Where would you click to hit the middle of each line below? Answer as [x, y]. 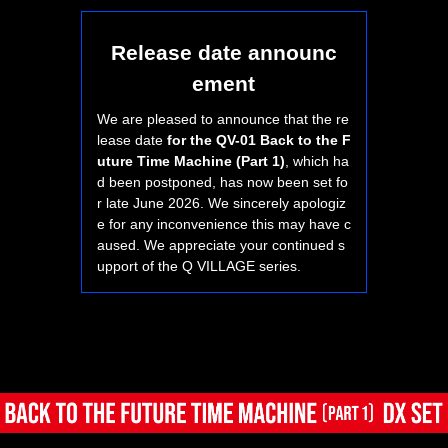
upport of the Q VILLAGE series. [198, 265]
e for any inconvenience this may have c [223, 223]
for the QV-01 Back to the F [258, 139]
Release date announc [223, 52]
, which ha [316, 160]
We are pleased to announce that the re [222, 118]
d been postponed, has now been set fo [222, 181]
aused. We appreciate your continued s [220, 244]
